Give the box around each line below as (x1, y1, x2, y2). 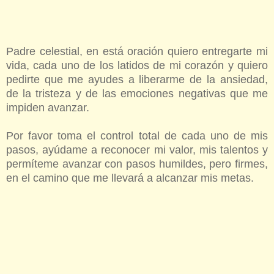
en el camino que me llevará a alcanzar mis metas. (6, 172, 254, 185)
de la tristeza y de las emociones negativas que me (6, 87, 268, 100)
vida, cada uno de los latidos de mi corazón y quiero (6, 59, 268, 72)
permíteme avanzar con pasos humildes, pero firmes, (6, 158, 268, 171)
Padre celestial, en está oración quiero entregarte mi (6, 45, 268, 58)
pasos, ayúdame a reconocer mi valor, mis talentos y (6, 144, 268, 157)
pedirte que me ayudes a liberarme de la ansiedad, (6, 73, 268, 86)
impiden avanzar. (6, 102, 89, 114)
